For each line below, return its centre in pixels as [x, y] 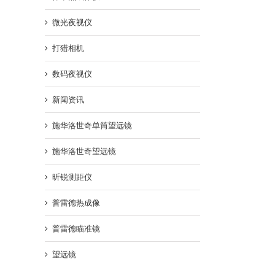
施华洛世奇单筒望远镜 [92, 125]
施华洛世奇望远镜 [84, 151]
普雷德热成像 [76, 203]
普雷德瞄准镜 [76, 228]
